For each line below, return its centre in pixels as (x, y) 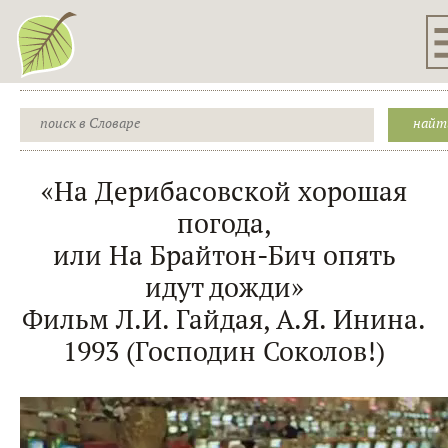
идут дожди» (224, 287)
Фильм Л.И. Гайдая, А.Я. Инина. (224, 319)
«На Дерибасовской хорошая (224, 191)
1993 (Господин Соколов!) (224, 351)
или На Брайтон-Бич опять (224, 255)
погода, (224, 223)
